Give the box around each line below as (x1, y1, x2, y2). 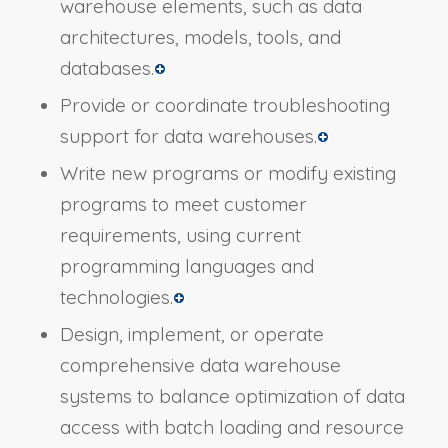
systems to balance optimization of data (59, 383, 405, 408)
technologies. (59, 284, 173, 309)
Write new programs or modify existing (59, 160, 396, 185)
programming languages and (59, 253, 314, 278)
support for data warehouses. (59, 123, 317, 148)
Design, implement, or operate (59, 321, 324, 346)
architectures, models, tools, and (59, 24, 341, 49)
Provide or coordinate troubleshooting (59, 92, 390, 117)
